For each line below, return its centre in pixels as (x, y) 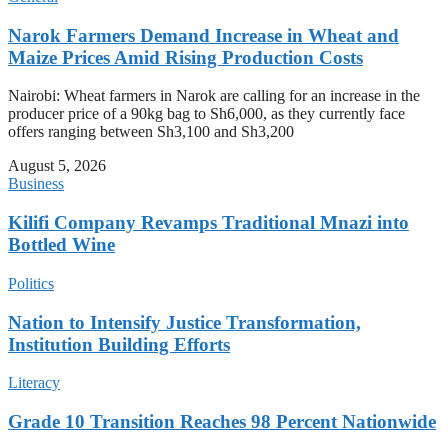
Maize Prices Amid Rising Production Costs (185, 57)
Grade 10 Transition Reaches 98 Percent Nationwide (222, 422)
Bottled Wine (61, 245)
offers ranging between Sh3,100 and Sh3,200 (151, 132)
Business (36, 184)
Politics (31, 283)
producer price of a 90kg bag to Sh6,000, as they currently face (206, 114)
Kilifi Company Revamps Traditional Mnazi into (208, 223)
